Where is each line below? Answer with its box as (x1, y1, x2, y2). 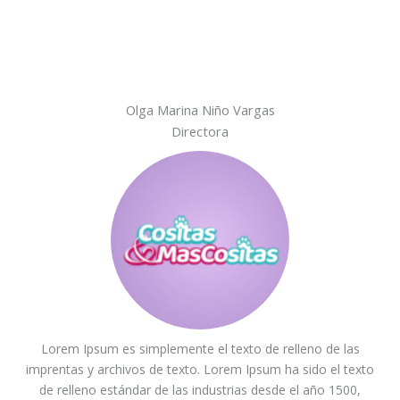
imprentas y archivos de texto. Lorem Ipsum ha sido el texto (26, 360, 374, 378)
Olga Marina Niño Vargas (125, 100, 275, 119)
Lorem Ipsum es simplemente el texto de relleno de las (40, 339, 360, 357)
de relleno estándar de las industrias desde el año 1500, (39, 380, 361, 398)
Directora (171, 121, 229, 140)
